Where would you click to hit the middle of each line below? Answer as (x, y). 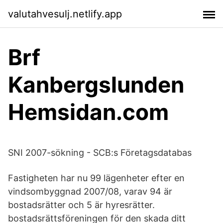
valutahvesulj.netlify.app (65, 14)
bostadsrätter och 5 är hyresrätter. (81, 205)
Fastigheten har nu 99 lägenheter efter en (96, 178)
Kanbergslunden (96, 85)
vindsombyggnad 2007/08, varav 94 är (90, 191)
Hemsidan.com (88, 112)
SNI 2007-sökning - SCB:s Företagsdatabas (100, 153)
